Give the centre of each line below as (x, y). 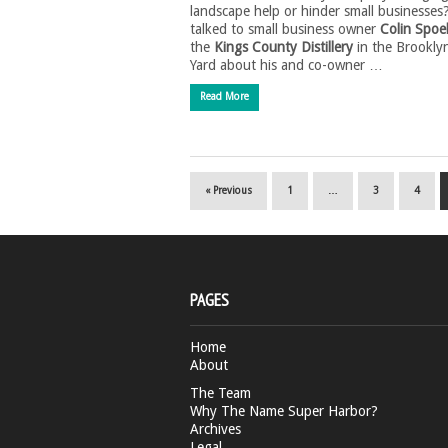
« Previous (228, 190)
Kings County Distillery (283, 47)
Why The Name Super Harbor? (284, 411)
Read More (224, 96)
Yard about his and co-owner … (286, 65)
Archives (215, 429)
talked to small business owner (285, 29)
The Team (220, 393)
